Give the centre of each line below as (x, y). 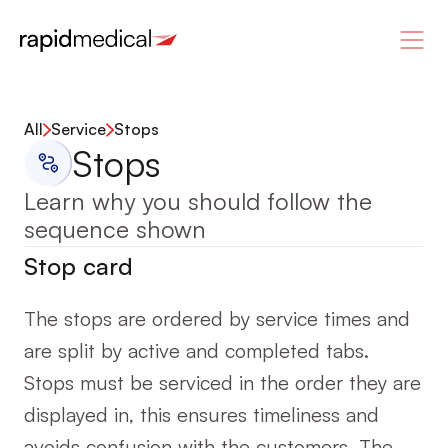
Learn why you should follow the (198, 201)
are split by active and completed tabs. (196, 350)
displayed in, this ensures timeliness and (201, 414)
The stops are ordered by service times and (217, 318)
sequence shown (115, 229)
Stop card (78, 266)
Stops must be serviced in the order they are (222, 382)
